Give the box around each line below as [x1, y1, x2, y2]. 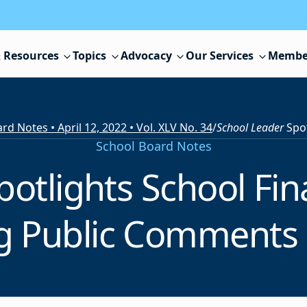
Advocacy [120, 48, 172, 64]
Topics [73, 48, 107, 64]
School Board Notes [95, 138, 212, 155]
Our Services [186, 48, 254, 64]
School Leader [217, 120, 286, 136]
